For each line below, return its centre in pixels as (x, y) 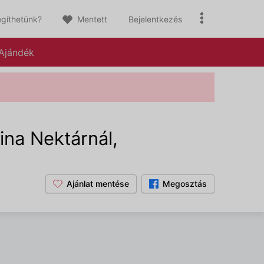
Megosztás (185, 184)
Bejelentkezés (155, 19)
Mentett (91, 19)
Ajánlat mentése (98, 184)
